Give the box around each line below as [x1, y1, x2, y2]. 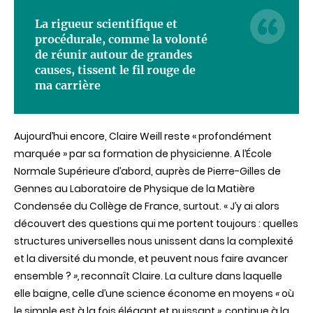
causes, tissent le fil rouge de [35, 63, 196, 77]
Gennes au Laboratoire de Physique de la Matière [14, 182, 255, 196]
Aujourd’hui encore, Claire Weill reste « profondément [14, 129, 272, 143]
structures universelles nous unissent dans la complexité [14, 234, 293, 248]
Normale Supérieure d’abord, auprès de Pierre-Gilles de [14, 164, 281, 178]
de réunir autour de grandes [35, 48, 192, 61]
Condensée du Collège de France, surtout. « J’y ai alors [14, 199, 279, 213]
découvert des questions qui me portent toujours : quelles [14, 217, 298, 231]
